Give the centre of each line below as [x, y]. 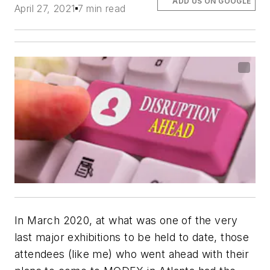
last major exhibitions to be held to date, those [132, 237]
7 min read [102, 8]
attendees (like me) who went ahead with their [132, 254]
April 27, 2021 [45, 8]
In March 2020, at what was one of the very [126, 220]
